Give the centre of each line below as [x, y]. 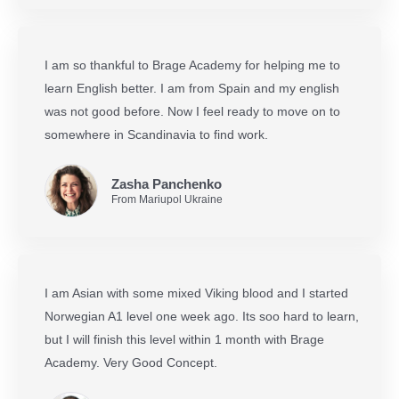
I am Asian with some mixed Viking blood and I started [196, 293]
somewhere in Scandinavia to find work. [156, 134]
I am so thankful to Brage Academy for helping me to [192, 65]
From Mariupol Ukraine [167, 199]
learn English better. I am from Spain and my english [192, 88]
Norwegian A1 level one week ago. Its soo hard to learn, [202, 316]
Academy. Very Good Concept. [131, 362]
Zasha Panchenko [167, 184]
